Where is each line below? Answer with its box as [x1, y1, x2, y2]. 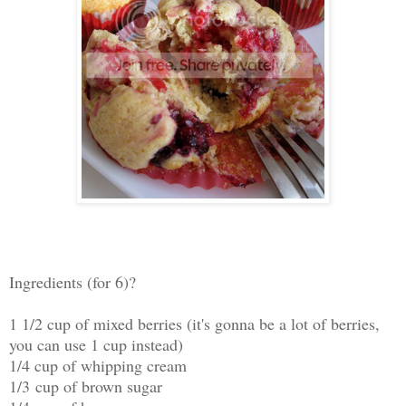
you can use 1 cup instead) [9, 333, 183, 356]
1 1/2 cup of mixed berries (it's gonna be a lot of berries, [9, 313, 380, 335]
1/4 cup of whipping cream [9, 354, 187, 377]
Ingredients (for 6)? [9, 271, 136, 294]
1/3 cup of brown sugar [9, 375, 162, 398]
